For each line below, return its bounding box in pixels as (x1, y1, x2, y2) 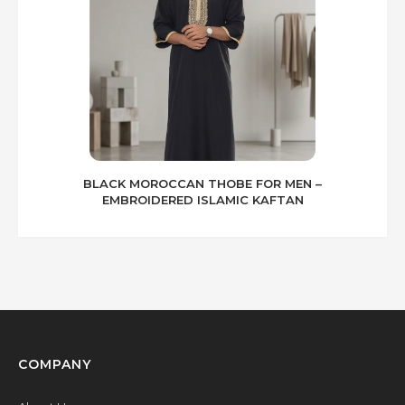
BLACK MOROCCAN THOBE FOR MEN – (83, 176, 322, 192)
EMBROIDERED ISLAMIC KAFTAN (101, 193, 304, 208)
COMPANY (18, 356, 91, 373)
